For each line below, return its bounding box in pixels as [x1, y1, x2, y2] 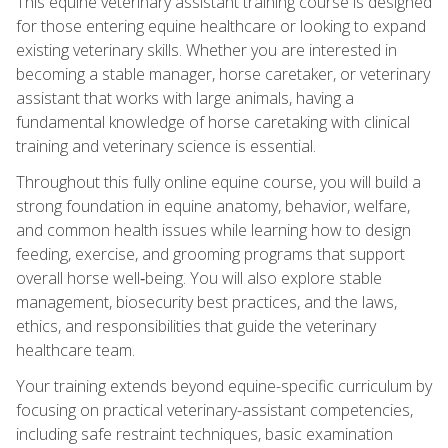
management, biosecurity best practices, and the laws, [16, 290, 397, 313]
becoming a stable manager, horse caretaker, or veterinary [16, 62, 430, 85]
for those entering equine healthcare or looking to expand [16, 14, 426, 37]
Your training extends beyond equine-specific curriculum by [16, 374, 432, 397]
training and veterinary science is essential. [16, 134, 316, 157]
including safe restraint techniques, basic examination [16, 422, 393, 445]
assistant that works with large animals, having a [16, 86, 354, 109]
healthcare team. [16, 338, 135, 361]
